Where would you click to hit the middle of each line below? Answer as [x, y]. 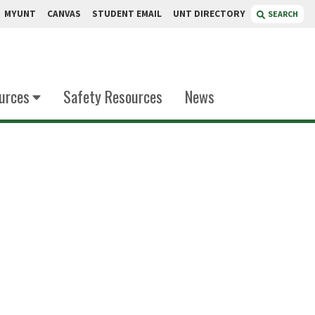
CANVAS [64, 14]
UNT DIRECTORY [209, 14]
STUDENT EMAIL [127, 14]
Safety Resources [113, 96]
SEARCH [283, 14]
